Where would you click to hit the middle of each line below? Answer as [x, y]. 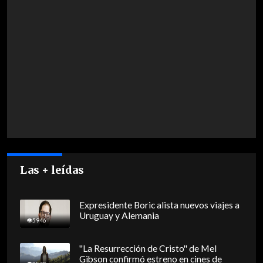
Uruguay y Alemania [119, 216]
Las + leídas [52, 170]
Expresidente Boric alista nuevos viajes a [159, 205]
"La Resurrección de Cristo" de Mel [148, 249]
